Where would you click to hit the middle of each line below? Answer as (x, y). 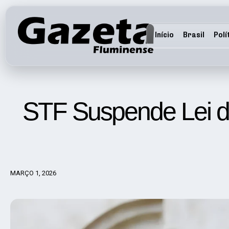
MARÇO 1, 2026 (33, 173)
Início (164, 34)
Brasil (193, 34)
